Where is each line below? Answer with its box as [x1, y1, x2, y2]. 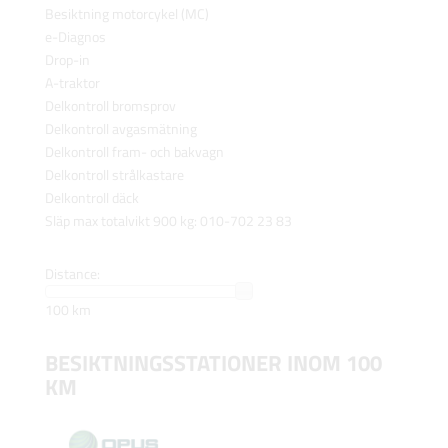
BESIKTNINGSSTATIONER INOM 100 [44, 345, 382, 380]
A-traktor [44, 72, 100, 94]
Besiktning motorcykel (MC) [44, 3, 209, 25]
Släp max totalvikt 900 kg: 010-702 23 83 [44, 210, 292, 232]
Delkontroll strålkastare [44, 164, 184, 186]
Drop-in [44, 49, 90, 71]
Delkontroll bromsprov [44, 95, 176, 117]
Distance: [44, 263, 100, 285]
